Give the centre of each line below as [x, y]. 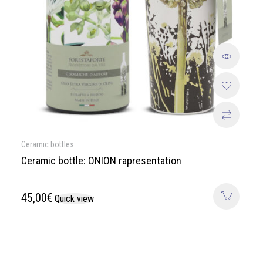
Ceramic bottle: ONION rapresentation [101, 161]
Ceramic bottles [48, 145]
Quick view [74, 199]
